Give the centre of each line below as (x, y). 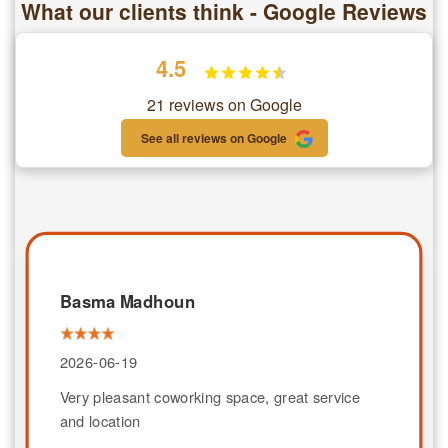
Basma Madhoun (127, 301)
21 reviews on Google (224, 104)
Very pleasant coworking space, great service (209, 396)
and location (100, 420)
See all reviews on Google (213, 138)
